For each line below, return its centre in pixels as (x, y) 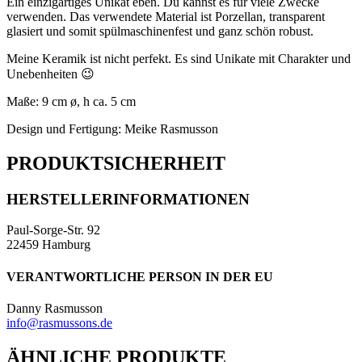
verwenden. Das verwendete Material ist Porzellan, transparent (166, 16)
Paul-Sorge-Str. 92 (53, 230)
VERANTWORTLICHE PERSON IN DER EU (140, 276)
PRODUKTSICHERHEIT (116, 163)
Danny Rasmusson (55, 308)
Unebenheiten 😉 (51, 74)
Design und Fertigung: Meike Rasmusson (112, 128)
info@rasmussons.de (59, 322)
